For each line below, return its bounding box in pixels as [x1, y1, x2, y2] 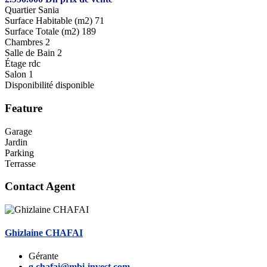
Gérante [29, 251, 58, 262]
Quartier [5, 5, 36, 15]
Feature [5, 101, 42, 114]
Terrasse [5, 158, 36, 169]
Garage [5, 126, 32, 136]
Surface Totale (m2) [5, 26, 79, 37]
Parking [5, 147, 34, 158]
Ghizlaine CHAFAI [5, 228, 83, 238]
